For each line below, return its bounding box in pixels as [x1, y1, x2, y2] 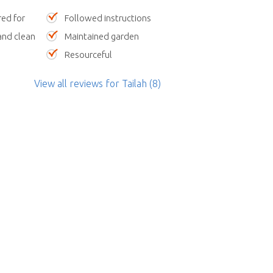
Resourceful [65, 49, 112, 60]
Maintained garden [65, 31, 139, 41]
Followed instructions [65, 13, 151, 23]
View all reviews [34, 78, 103, 89]
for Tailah [102, 78, 147, 89]
